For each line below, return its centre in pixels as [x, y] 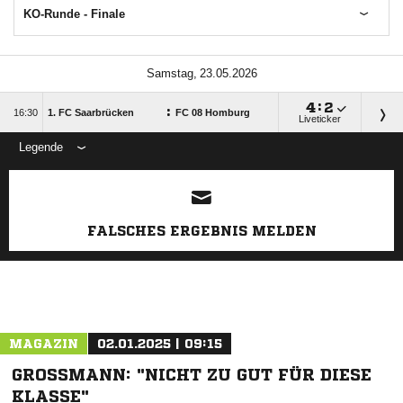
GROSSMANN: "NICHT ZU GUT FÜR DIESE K [192, 374]
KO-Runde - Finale [74, 14]
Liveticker [320, 119]
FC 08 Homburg [213, 112]
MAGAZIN [44, 344]
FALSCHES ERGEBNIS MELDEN [201, 231]
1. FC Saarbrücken [91, 112]
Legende [41, 147]
